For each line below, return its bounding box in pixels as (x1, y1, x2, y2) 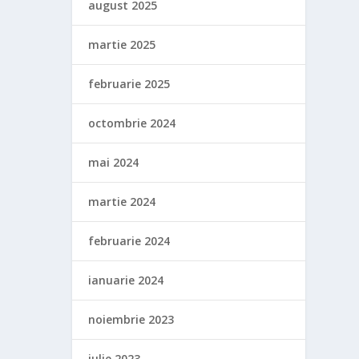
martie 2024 (88, 194, 156, 209)
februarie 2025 (88, 76, 171, 91)
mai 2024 (88, 155, 139, 170)
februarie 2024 (88, 233, 171, 248)
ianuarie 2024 (88, 272, 164, 288)
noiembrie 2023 (88, 312, 175, 327)
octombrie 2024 (88, 115, 176, 131)
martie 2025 (88, 37, 156, 52)
